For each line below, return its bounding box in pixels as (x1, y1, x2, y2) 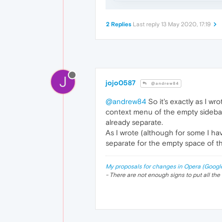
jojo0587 (106, 79, 136, 87)
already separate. (106, 118, 163, 127)
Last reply (133, 21, 161, 28)
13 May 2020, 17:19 (161, 21, 211, 28)
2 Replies (106, 21, 131, 28)
